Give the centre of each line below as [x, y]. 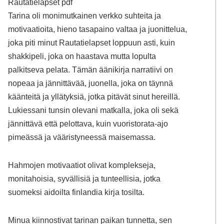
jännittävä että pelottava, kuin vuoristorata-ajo [88, 124]
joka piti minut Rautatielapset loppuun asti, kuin [92, 43]
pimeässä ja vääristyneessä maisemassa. [82, 137]
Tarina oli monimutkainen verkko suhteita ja [85, 16]
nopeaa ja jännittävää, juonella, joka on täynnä [91, 83]
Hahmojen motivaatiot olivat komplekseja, [82, 165]
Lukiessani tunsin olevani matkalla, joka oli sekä [93, 110]
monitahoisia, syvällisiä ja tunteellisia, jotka [84, 178]
